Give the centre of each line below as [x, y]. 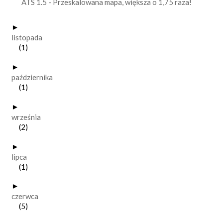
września [26, 117]
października [32, 77]
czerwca [25, 196]
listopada [27, 38]
